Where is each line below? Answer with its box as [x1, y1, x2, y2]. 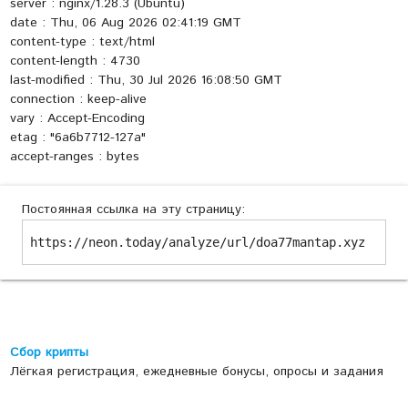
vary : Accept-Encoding [9, 109, 145, 128]
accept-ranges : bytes [9, 148, 139, 167]
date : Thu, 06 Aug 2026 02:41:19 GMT [9, 14, 241, 33]
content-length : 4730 [9, 52, 140, 71]
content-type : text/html [9, 33, 155, 52]
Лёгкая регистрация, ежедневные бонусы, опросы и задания [9, 362, 383, 382]
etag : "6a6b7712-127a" [9, 128, 146, 148]
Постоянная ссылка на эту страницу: [22, 200, 245, 219]
